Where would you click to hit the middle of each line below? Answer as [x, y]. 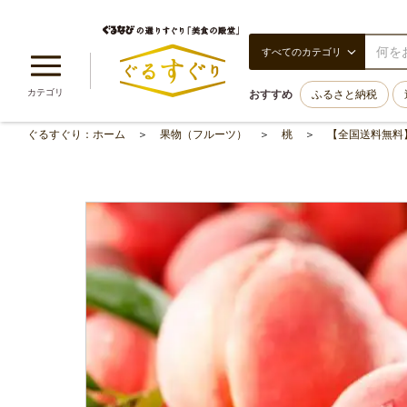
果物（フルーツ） [203, 134]
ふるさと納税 [344, 94]
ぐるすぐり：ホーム [76, 134]
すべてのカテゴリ [302, 52]
